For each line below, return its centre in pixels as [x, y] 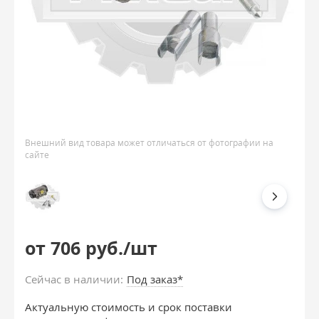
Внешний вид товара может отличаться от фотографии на [149, 143]
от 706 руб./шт [91, 248]
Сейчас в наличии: [74, 279]
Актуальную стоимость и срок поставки [129, 307]
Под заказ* [155, 279]
